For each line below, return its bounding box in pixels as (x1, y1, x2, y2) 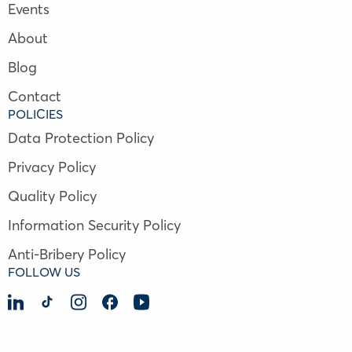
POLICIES (8, 105, 63, 122)
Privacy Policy (8, 157, 96, 176)
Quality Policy (8, 186, 97, 205)
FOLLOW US (8, 263, 80, 280)
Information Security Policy (8, 215, 181, 234)
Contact (8, 86, 61, 105)
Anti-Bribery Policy (8, 244, 126, 263)
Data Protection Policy (8, 128, 154, 147)
